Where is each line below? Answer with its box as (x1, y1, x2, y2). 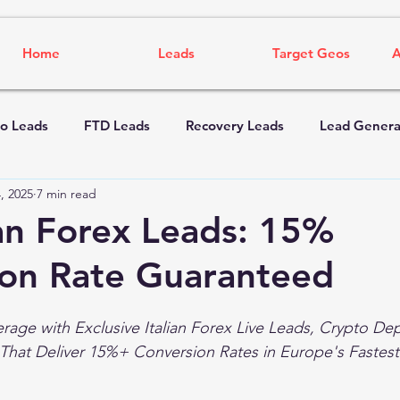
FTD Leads (84, 116, 150, 134)
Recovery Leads (186, 116, 284, 134)
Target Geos (271, 45, 350, 62)
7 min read (37, 185, 96, 202)
